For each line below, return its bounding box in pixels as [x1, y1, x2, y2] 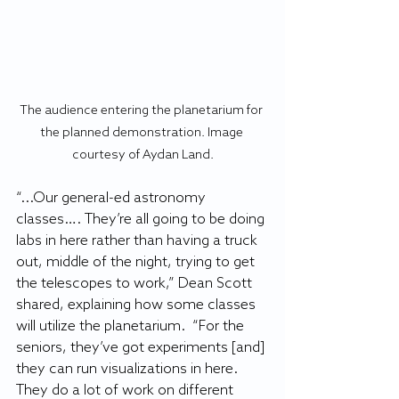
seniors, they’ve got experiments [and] [16, 339, 269, 357]
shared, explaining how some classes [16, 297, 259, 314]
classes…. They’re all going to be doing [16, 211, 268, 229]
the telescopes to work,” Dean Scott [16, 275, 256, 293]
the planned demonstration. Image [39, 126, 246, 142]
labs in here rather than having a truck [16, 232, 261, 250]
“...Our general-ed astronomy [16, 190, 209, 208]
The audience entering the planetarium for [20, 103, 265, 119]
